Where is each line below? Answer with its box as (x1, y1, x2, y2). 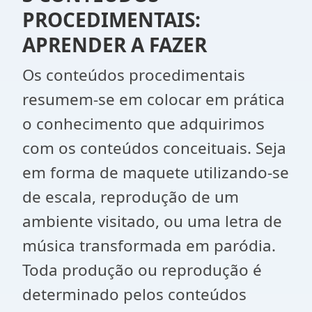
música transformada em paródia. (22, 235, 276, 256)
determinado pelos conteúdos (22, 283, 247, 305)
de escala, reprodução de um (22, 186, 239, 208)
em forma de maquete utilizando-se (22, 162, 289, 183)
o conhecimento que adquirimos (22, 113, 265, 134)
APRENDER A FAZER (22, 31, 207, 58)
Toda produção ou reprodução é (22, 259, 262, 281)
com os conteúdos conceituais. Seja (22, 137, 286, 159)
